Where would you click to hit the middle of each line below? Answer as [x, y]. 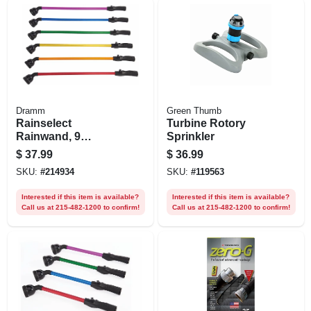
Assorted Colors [59, 162]
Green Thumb [194, 111]
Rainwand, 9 [48, 136]
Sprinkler [190, 136]
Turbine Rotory [206, 123]
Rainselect [43, 123]
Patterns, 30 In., [56, 149]
